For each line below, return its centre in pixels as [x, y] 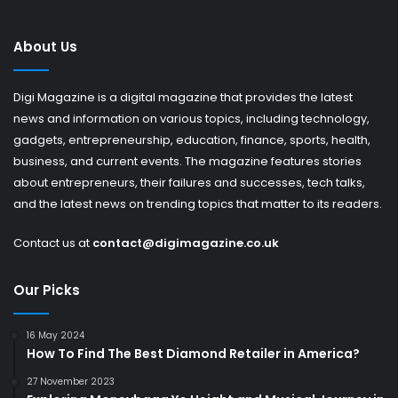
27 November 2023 [71, 381]
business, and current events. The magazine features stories [187, 161]
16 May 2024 [56, 335]
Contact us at [53, 243]
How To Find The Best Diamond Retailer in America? [193, 353]
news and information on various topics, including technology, [191, 118]
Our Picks [47, 290]
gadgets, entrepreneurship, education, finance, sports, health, [192, 139]
